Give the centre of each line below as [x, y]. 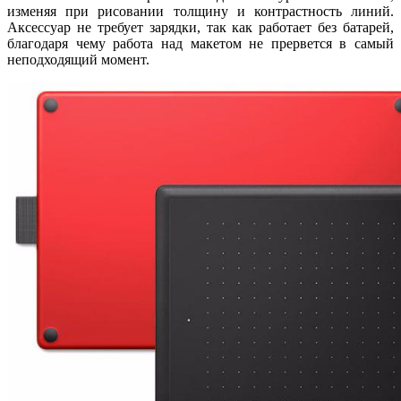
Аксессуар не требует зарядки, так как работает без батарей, [200, 27]
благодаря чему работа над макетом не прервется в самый [200, 43]
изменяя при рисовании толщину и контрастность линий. [200, 11]
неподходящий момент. [78, 59]
